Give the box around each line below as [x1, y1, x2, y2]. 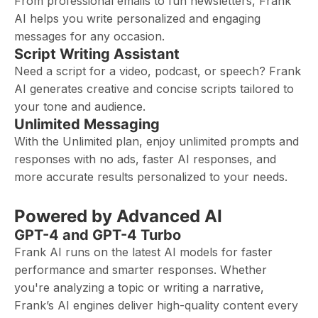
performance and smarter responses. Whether [14, 263, 267, 277]
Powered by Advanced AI [14, 206, 222, 226]
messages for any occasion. [14, 29, 165, 43]
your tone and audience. [14, 99, 146, 114]
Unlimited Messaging [14, 116, 160, 133]
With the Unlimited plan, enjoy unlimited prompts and [14, 134, 299, 148]
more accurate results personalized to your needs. [14, 170, 287, 184]
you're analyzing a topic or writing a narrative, [14, 280, 264, 295]
